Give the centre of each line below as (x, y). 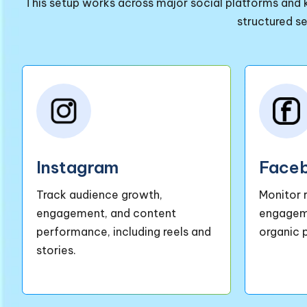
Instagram (77, 167)
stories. (56, 250)
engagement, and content (106, 213)
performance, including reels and (124, 232)
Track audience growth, (99, 195)
